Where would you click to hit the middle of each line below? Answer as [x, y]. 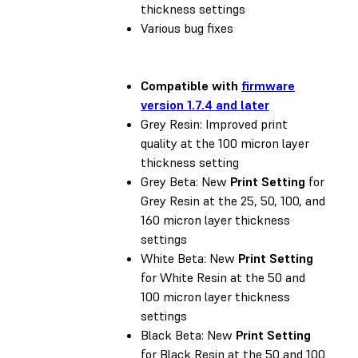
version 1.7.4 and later [205, 104]
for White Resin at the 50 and [223, 277]
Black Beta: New [188, 334]
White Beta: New [189, 258]
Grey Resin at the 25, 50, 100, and [233, 200]
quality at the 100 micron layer [225, 143]
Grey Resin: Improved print [214, 123]
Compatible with [191, 85]
